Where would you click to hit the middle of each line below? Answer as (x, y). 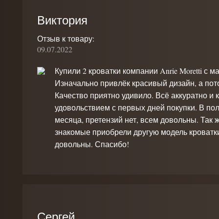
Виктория (62, 20)
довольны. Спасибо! (92, 144)
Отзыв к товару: (66, 38)
